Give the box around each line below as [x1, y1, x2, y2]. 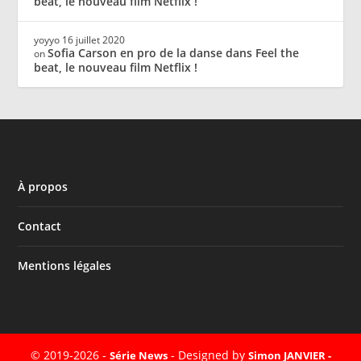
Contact [18, 218, 62, 234]
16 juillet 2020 [62, 32, 126, 47]
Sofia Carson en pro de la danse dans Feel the [48, 44, 300, 60]
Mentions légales [18, 257, 112, 273]
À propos [18, 178, 68, 194]
